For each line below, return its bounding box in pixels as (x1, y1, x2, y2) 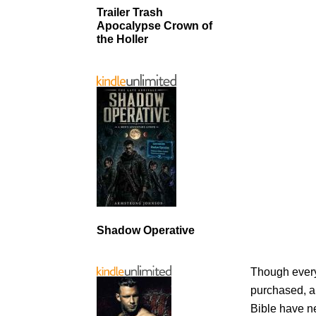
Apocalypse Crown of (97, 19, 212, 32)
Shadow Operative (97, 224, 195, 236)
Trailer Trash (97, 6, 163, 18)
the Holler (97, 32, 148, 45)
